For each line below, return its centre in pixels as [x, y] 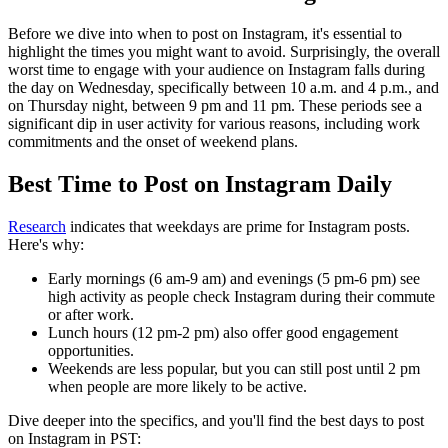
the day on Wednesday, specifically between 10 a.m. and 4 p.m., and [223, 88]
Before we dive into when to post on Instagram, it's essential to [205, 34]
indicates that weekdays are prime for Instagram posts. [238, 227]
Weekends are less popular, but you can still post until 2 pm [234, 369]
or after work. [91, 315]
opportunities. [91, 351]
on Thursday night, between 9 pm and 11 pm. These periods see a [215, 106]
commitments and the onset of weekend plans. [153, 142]
